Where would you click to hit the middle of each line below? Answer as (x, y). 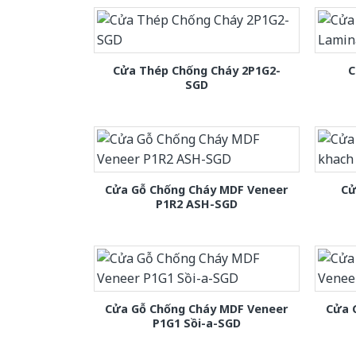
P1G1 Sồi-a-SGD (196, 323)
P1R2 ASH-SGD (196, 203)
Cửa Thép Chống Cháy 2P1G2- (196, 70)
